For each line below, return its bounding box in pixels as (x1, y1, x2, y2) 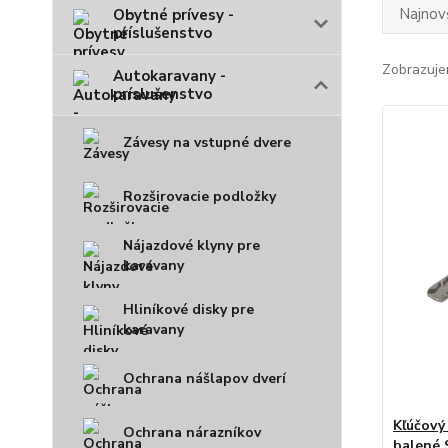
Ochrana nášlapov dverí (123, 369, 286, 388)
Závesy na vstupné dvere (123, 133, 291, 152)
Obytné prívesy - (113, 5, 234, 25)
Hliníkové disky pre (123, 300, 254, 319)
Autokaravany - (113, 66, 226, 86)
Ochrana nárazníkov (123, 423, 261, 442)
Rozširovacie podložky (123, 187, 276, 206)
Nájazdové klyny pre (123, 236, 260, 255)
